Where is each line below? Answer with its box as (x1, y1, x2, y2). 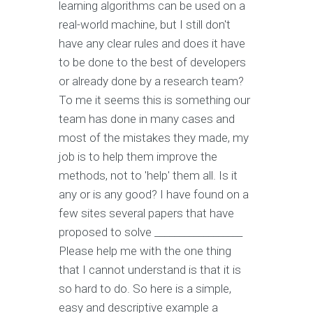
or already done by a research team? (59, 74, 244, 89)
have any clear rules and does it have (59, 36, 245, 51)
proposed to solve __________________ (59, 225, 242, 240)
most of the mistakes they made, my (59, 131, 249, 145)
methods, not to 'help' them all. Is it (59, 168, 238, 183)
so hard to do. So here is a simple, (59, 282, 231, 296)
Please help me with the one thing (59, 244, 231, 259)
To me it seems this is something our (59, 93, 250, 108)
